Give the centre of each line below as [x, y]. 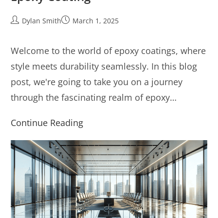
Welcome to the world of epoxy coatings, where [109, 51]
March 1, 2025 [96, 21]
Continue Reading [47, 123]
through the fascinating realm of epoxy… [94, 98]
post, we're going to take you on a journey [97, 82]
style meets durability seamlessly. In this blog [104, 66]
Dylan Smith [42, 21]
